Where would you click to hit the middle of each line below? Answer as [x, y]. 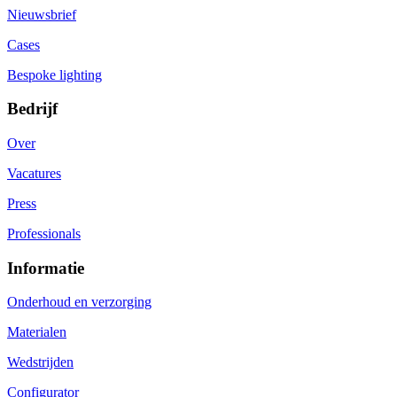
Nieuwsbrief [42, 14]
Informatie [46, 268]
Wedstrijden [40, 362]
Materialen [37, 332]
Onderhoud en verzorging [79, 302]
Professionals [44, 234]
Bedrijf [32, 109]
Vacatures [34, 174]
